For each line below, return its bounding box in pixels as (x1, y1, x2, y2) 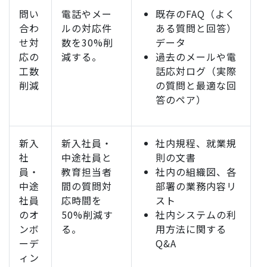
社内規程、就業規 (156, 136, 237, 151)
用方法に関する (156, 222, 226, 237)
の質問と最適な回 (156, 78, 237, 93)
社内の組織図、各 (156, 164, 237, 179)
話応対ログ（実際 (156, 64, 237, 79)
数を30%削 (61, 35, 113, 50)
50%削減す (61, 207, 113, 222)
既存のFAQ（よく (156, 7, 235, 21)
